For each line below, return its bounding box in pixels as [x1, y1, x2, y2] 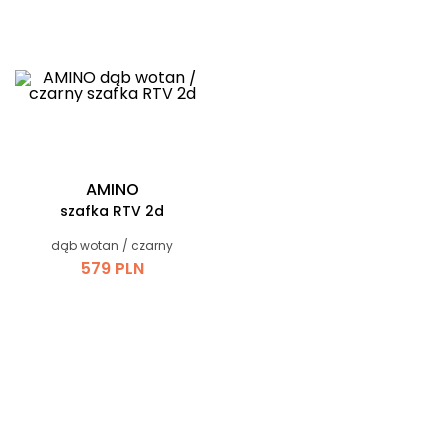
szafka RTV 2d [60, 200, 164, 221]
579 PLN [80, 256, 144, 280]
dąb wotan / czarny [51, 236, 173, 254]
